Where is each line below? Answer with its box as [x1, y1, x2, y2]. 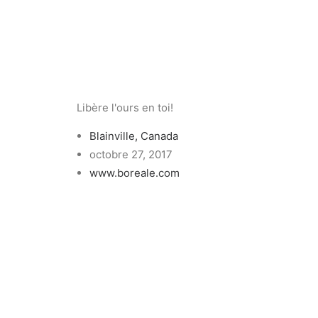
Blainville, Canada [89, 129, 178, 143]
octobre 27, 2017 [89, 148, 172, 161]
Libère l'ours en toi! [77, 101, 173, 114]
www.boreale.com [89, 166, 180, 180]
